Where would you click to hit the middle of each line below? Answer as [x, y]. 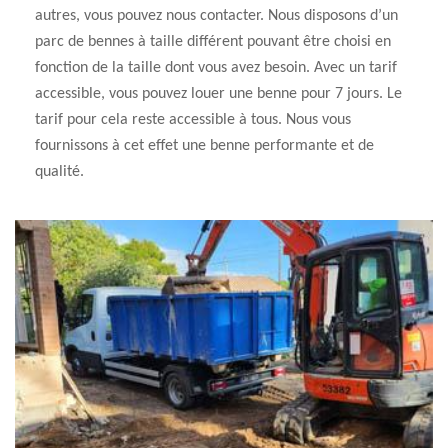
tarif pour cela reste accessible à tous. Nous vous [193, 120]
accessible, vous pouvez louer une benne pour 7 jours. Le [218, 94]
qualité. [59, 172]
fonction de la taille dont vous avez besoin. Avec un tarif [216, 68]
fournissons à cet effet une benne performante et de [204, 146]
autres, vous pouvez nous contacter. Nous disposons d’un [216, 16]
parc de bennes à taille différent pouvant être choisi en [213, 42]
